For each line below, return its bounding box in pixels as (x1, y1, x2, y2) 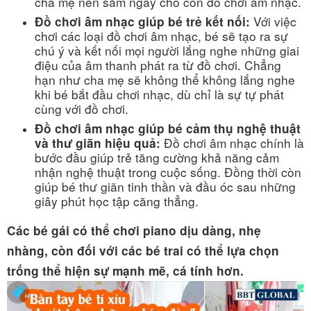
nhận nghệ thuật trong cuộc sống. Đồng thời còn (35, 162, 301, 180)
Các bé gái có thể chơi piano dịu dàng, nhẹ (7, 221, 261, 239)
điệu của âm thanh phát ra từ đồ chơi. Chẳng (35, 56, 281, 74)
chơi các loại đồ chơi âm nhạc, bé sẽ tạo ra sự (35, 26, 288, 44)
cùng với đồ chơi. (35, 99, 128, 117)
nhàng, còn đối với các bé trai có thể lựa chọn (7, 242, 279, 259)
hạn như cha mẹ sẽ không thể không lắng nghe (35, 70, 295, 88)
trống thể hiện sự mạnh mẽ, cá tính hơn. (7, 262, 244, 279)
